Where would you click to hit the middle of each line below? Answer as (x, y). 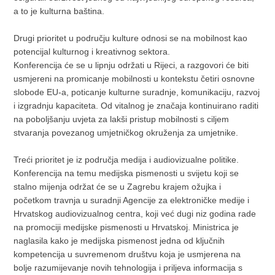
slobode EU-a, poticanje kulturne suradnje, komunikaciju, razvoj (137, 92)
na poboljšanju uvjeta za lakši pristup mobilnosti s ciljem (122, 119)
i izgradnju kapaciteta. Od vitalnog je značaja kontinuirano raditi (136, 105)
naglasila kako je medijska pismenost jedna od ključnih (119, 240)
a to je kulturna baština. (59, 11)
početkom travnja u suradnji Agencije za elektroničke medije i (132, 200)
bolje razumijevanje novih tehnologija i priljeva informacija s (128, 267)
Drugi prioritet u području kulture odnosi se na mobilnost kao (131, 38)
